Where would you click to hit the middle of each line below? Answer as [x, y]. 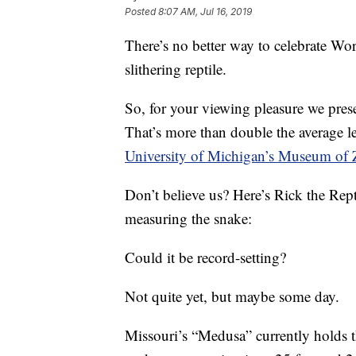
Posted [141, 12]
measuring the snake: [188, 218]
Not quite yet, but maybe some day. [232, 296]
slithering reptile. [176, 69]
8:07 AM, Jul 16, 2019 [205, 12]
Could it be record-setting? [205, 257]
